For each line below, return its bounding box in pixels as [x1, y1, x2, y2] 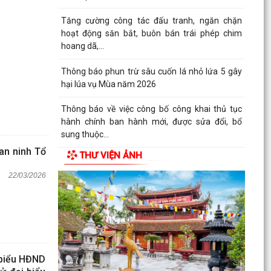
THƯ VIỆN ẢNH [79, 150, 142, 162]
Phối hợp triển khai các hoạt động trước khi [60, 154, 242, 165]
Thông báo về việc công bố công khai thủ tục [60, 104, 242, 114]
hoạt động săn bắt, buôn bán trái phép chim [60, 28, 242, 39]
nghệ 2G [60, 180, 92, 190]
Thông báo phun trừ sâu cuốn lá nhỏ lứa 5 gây [60, 66, 242, 76]
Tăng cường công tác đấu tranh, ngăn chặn [60, 16, 242, 26]
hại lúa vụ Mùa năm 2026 [60, 79, 156, 89]
